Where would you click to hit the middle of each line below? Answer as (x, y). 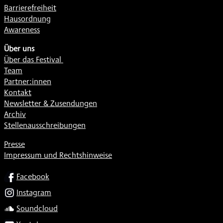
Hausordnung (27, 18)
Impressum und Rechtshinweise (58, 155)
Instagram (34, 192)
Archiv (15, 114)
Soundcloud (37, 208)
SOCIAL (16, 174)
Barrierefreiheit (30, 7)
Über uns (19, 48)
